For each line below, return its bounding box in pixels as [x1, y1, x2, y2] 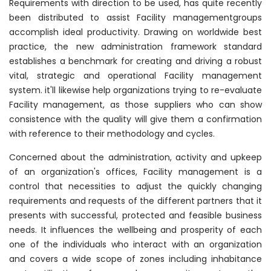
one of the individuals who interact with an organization [9, 238, 262, 251]
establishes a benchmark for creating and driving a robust [9, 55, 262, 68]
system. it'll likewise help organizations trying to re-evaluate [9, 84, 262, 97]
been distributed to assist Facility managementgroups [9, 11, 262, 24]
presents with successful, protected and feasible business [9, 209, 262, 222]
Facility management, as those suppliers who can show [9, 99, 262, 111]
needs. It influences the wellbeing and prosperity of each [9, 224, 262, 237]
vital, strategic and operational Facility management [9, 70, 262, 82]
